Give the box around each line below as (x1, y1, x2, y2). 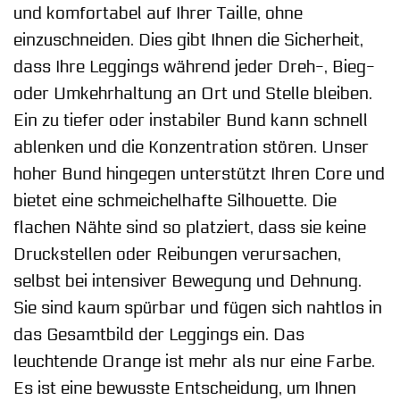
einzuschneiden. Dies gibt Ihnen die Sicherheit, (13, 30, 363, 51)
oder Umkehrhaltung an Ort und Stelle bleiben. (13, 84, 372, 104)
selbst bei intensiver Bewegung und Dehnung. (13, 271, 362, 292)
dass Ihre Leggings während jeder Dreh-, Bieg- (13, 57, 375, 78)
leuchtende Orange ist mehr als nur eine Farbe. (13, 352, 375, 372)
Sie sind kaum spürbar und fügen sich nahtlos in (13, 298, 382, 319)
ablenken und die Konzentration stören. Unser (13, 137, 369, 158)
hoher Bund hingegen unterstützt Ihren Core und (13, 164, 385, 185)
